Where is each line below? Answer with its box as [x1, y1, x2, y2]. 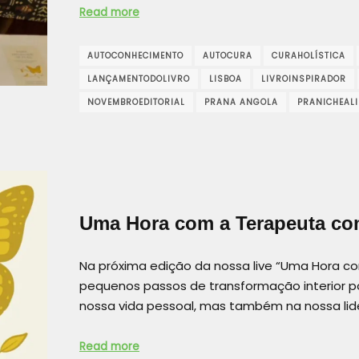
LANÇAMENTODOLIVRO [87, 72, 190, 85]
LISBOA [209, 72, 242, 85]
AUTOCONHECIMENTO [87, 49, 184, 62]
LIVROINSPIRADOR [261, 72, 346, 85]
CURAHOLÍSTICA [272, 49, 345, 62]
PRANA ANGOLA [204, 95, 278, 108]
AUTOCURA [203, 49, 252, 62]
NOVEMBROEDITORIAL [87, 95, 185, 108]
